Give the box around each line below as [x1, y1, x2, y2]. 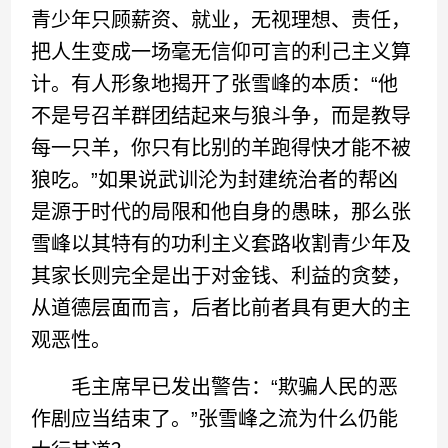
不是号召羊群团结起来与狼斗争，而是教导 [31, 105, 412, 127]
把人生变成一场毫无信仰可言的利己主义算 [31, 41, 412, 63]
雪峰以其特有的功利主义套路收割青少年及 [31, 233, 412, 255]
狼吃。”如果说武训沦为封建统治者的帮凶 [31, 169, 399, 191]
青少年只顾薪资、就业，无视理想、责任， [31, 9, 412, 31]
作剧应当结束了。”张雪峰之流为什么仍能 [31, 408, 399, 430]
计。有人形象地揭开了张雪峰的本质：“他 [31, 73, 399, 95]
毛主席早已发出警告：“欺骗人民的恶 [31, 376, 399, 398]
